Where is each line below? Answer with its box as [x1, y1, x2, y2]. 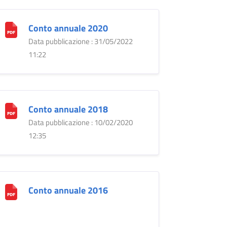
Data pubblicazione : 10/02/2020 [28, 116, 133, 128]
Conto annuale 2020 [28, 21, 108, 35]
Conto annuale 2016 [28, 183, 108, 197]
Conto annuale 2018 [28, 102, 108, 116]
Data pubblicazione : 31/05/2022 [28, 35, 133, 47]
